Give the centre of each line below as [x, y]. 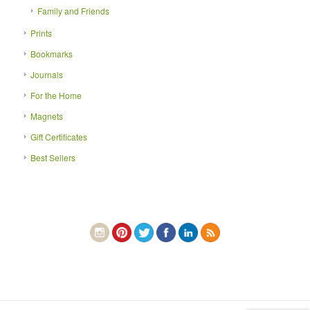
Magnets [46, 116]
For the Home [56, 95]
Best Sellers [53, 157]
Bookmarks [51, 53]
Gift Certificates [58, 136]
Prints [41, 33]
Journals [46, 74]
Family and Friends [73, 10]
